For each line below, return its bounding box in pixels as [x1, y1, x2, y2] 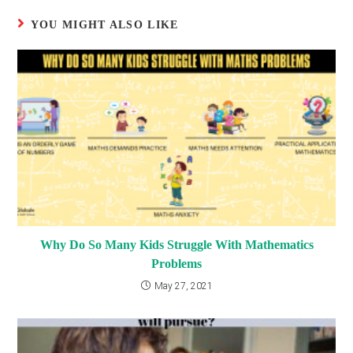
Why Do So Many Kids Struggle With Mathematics [39, 238, 314, 252]
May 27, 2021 [154, 281, 213, 292]
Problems [151, 257, 202, 271]
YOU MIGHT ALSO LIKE [30, 19, 179, 32]
